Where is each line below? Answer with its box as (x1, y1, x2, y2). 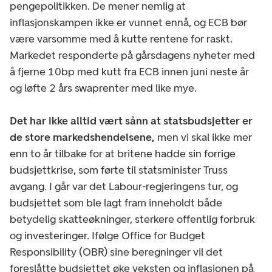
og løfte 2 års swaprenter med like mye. (10, 81, 199, 95)
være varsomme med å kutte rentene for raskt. (10, 32, 233, 46)
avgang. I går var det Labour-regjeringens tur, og (10, 179, 238, 193)
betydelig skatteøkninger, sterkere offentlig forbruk (10, 212, 255, 226)
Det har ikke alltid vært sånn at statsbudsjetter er (10, 114, 253, 127)
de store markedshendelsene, (10, 130, 155, 144)
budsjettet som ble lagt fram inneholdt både (10, 195, 222, 209)
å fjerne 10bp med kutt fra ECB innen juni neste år (10, 64, 249, 78)
